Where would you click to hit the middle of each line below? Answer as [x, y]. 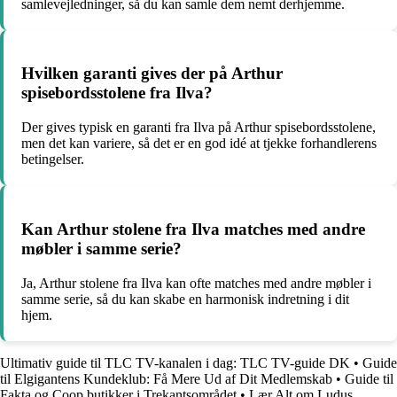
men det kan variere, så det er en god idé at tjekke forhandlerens [199, 144]
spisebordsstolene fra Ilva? [117, 93]
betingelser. [53, 160]
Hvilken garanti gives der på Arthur [152, 74]
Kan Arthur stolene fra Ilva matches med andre [193, 229]
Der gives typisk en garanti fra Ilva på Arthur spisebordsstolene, [198, 128]
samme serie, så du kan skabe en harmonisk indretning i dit [185, 299]
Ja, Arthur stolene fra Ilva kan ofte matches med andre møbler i [196, 283]
